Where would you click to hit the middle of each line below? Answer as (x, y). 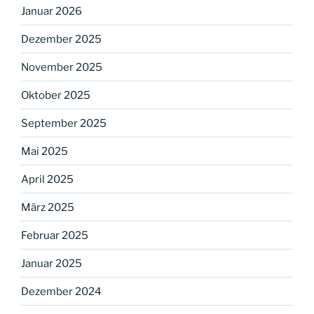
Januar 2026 (52, 11)
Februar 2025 (55, 235)
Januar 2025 (52, 263)
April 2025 (47, 179)
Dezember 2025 (61, 39)
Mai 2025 (45, 151)
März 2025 (48, 207)
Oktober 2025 (56, 95)
